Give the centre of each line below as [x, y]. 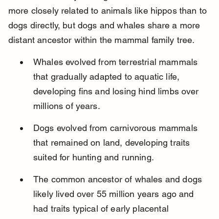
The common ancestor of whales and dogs [119, 179]
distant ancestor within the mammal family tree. [101, 40]
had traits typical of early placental [102, 209]
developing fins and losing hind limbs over [117, 91]
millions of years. [66, 106]
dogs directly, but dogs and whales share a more [105, 25]
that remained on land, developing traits [113, 143]
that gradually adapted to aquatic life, [108, 77]
